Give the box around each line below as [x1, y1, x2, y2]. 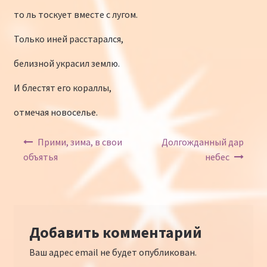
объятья [23, 151, 58, 163]
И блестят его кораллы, [13, 81, 111, 94]
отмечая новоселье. [13, 105, 98, 118]
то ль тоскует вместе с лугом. [13, 8, 138, 20]
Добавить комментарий [29, 223, 202, 243]
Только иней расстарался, [13, 32, 123, 45]
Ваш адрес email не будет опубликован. [29, 246, 197, 259]
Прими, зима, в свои [38, 136, 123, 148]
